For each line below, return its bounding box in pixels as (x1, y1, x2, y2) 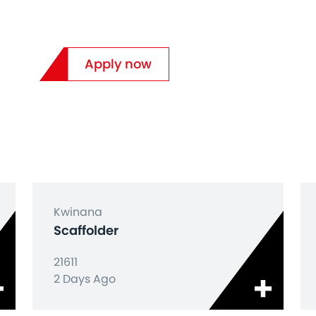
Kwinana (54, 204, 102, 220)
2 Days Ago (54, 271, 116, 287)
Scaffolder (54, 221, 119, 239)
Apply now (85, 55, 152, 73)
